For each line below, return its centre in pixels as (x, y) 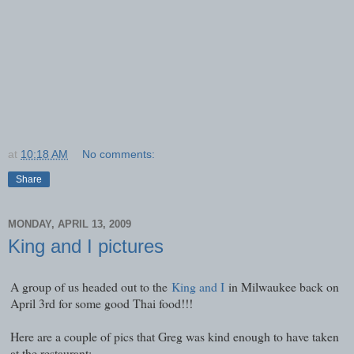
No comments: (119, 154)
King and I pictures (86, 246)
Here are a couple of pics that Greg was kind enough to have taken (175, 337)
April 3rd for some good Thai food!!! (102, 303)
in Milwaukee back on (282, 287)
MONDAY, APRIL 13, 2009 (70, 224)
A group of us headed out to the (91, 287)
